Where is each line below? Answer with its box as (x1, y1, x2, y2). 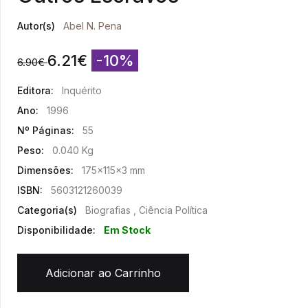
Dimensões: (17, 164, 74, 176)
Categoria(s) (17, 204, 77, 216)
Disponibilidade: (17, 224, 96, 236)
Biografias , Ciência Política (85, 204, 208, 216)
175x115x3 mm (82, 164, 145, 176)
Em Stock (104, 224, 151, 236)
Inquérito (62, 85, 102, 96)
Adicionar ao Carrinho (45, 266, 161, 280)
